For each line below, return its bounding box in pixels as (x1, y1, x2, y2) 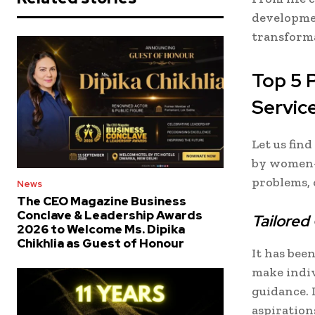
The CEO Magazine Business (17, 193, 186, 209)
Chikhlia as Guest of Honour (17, 235, 184, 251)
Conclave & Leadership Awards (17, 207, 202, 223)
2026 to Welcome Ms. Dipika (17, 221, 185, 237)
